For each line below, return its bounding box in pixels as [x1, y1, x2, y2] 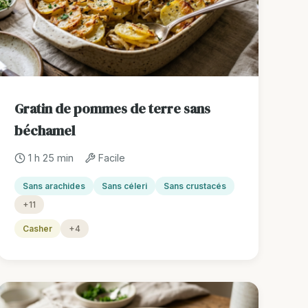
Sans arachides [23, 181, 86, 192]
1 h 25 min [28, 152, 74, 164]
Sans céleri [102, 181, 148, 192]
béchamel [14, 121, 76, 141]
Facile [98, 152, 126, 164]
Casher [23, 223, 53, 234]
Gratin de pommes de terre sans [14, 99, 211, 119]
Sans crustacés [164, 181, 227, 192]
